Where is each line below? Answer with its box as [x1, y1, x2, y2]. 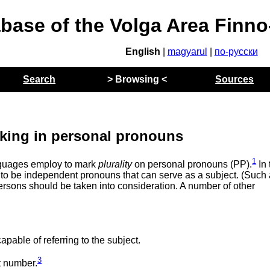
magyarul [167, 46, 207, 57]
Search [23, 74, 56, 84]
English [125, 46, 160, 57]
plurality [98, 159, 133, 170]
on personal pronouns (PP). [132, 159, 253, 170]
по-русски [214, 46, 258, 57]
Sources [215, 74, 254, 84]
